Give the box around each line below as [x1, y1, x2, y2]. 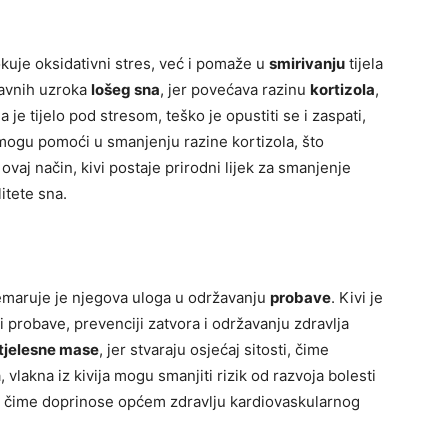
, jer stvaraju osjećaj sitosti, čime [99, 340, 329, 360]
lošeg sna [91, 80, 160, 100]
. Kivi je [331, 288, 383, 308]
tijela [345, 54, 383, 74]
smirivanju [269, 54, 345, 74]
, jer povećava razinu [160, 80, 310, 100]
